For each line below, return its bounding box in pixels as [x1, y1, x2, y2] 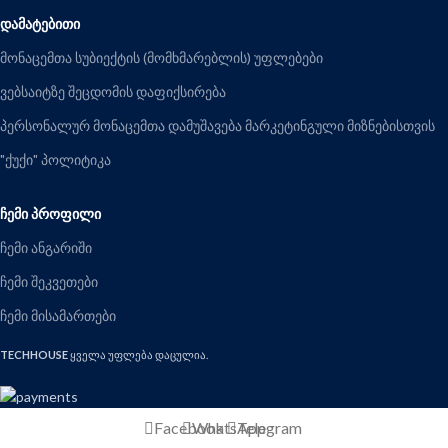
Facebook [154, 418, 224, 438]
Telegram [236, 418, 302, 438]
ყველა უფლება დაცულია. [70, 347, 208, 361]
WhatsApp [192, 418, 266, 438]
